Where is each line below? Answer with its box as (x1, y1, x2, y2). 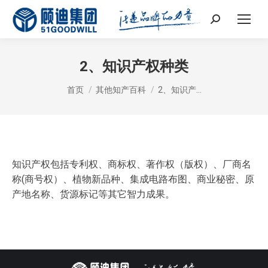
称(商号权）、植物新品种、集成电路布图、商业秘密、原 (12, 173, 254, 185)
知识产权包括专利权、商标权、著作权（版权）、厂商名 (12, 158, 251, 170)
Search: (210, 15, 240, 27)
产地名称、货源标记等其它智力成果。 (12, 188, 175, 200)
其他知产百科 (95, 84, 146, 95)
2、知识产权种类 (80, 57, 188, 75)
